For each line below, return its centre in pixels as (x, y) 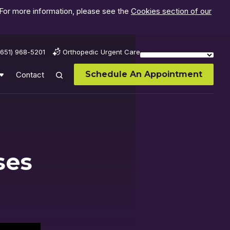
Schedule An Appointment (144, 74)
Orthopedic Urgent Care (101, 52)
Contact (30, 74)
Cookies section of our (171, 11)
